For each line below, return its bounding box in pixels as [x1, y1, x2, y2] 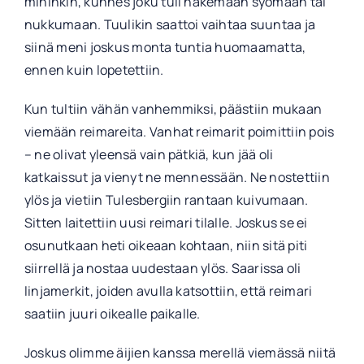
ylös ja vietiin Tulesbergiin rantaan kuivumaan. [24, 191, 309, 210]
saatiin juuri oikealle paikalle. [24, 305, 201, 323]
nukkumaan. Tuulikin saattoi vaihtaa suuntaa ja [24, 15, 316, 34]
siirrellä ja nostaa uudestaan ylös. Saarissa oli [24, 259, 301, 278]
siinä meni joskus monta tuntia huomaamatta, [24, 38, 306, 57]
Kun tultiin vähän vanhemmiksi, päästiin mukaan [24, 100, 323, 119]
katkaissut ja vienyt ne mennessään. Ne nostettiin [24, 168, 330, 187]
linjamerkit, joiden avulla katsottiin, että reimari [24, 282, 313, 301]
